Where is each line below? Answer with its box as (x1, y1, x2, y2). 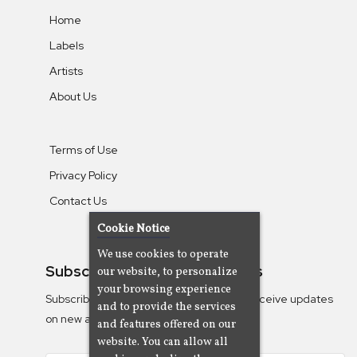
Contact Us (49, 193, 107, 208)
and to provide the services (97, 300, 236, 315)
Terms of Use (49, 142, 118, 157)
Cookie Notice (97, 222, 170, 237)
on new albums (45, 312, 122, 327)
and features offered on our (97, 317, 236, 332)
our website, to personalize (97, 265, 237, 280)
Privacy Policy (49, 167, 117, 182)
